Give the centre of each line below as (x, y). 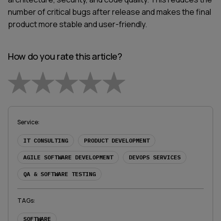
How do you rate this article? (65, 56)
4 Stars (103, 104)
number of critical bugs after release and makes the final (110, 12)
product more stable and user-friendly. (77, 24)
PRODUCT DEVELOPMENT (117, 140)
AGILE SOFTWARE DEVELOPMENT (68, 157)
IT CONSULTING (46, 140)
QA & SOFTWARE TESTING (59, 174)
